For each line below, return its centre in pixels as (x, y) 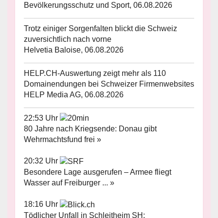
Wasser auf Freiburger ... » (69, 183)
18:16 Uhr (42, 204)
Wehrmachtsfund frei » (63, 140)
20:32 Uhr (42, 161)
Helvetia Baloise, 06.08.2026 (74, 50)
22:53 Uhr (42, 118)
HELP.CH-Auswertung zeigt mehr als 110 (95, 73)
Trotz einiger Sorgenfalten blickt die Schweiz (100, 28)
